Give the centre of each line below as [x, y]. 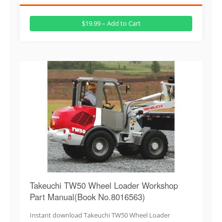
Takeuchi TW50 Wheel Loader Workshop [104, 185]
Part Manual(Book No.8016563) [87, 196]
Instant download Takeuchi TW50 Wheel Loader [100, 215]
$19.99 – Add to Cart [111, 23]
